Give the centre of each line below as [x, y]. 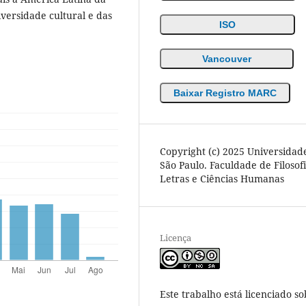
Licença [176, 237]
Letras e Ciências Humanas [222, 178]
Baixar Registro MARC [225, 93]
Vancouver [227, 58]
